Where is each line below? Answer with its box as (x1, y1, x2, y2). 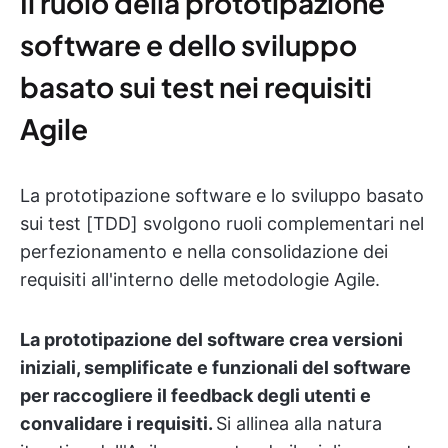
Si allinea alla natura (216, 412, 382, 434)
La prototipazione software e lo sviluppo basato (20, 184, 424, 206)
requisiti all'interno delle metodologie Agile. (20, 268, 380, 290)
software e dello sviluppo (20, 26, 357, 62)
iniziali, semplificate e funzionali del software (20, 356, 411, 378)
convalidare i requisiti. (20, 412, 216, 434)
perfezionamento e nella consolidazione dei (20, 240, 388, 262)
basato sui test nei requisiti (20, 68, 372, 104)
